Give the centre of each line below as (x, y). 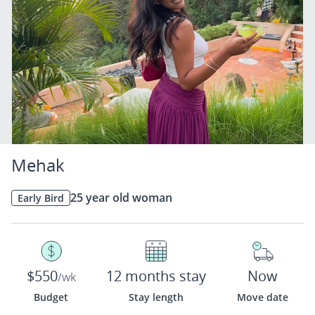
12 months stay (156, 276)
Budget (51, 297)
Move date (263, 297)
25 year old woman (121, 198)
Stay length (156, 297)
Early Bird (41, 198)
